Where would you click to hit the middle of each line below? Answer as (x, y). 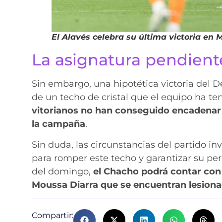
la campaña (58, 124)
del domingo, (61, 171)
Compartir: (52, 215)
